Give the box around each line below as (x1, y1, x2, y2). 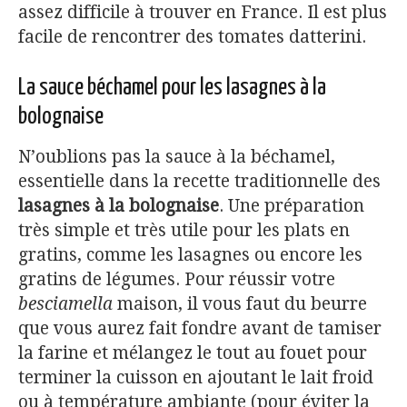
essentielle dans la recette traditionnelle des (18, 170, 381, 192)
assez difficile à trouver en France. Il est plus (18, 2, 387, 24)
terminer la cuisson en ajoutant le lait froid (18, 366, 373, 388)
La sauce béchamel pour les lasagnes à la (18, 76, 326, 100)
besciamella (18, 293, 113, 314)
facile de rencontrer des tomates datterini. (18, 26, 366, 48)
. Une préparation (219, 194, 364, 216)
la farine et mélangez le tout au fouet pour (18, 342, 367, 363)
